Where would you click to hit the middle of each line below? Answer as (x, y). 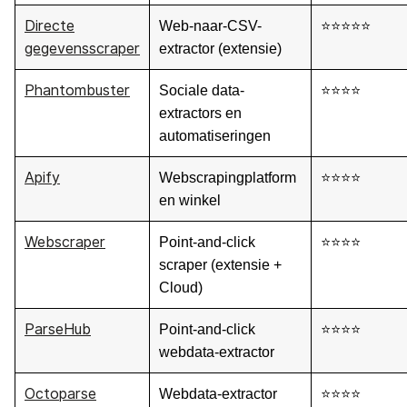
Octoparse (60, 394)
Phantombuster (77, 91)
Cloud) (181, 288)
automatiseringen (215, 136)
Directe (50, 26)
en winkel (190, 201)
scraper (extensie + (220, 265)
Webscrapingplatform (228, 178)
